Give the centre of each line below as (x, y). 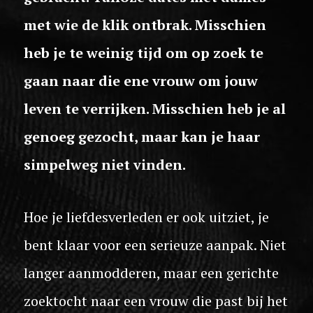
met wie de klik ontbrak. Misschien (145, 25)
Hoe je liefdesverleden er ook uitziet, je (146, 217)
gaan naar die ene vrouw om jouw (141, 81)
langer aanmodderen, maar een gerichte (151, 273)
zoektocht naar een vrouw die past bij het (156, 301)
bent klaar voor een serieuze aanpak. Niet (155, 245)
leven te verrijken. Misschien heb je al (155, 109)
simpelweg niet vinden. (105, 165)
